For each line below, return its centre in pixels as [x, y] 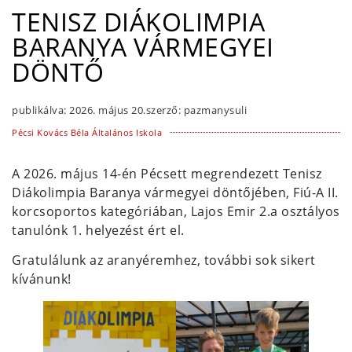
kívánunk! [42, 279]
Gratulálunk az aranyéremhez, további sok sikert [164, 260]
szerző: [163, 110]
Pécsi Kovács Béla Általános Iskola [87, 132]
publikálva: [39, 110]
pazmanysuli [214, 110]
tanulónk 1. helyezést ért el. [98, 230]
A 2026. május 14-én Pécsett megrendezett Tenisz [167, 173]
